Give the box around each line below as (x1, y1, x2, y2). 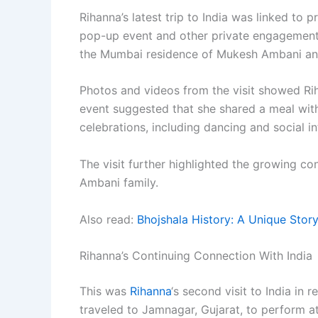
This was (79, 284, 130, 299)
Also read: (79, 212, 137, 226)
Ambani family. (79, 175, 158, 190)
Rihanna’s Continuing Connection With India (79, 248, 312, 263)
